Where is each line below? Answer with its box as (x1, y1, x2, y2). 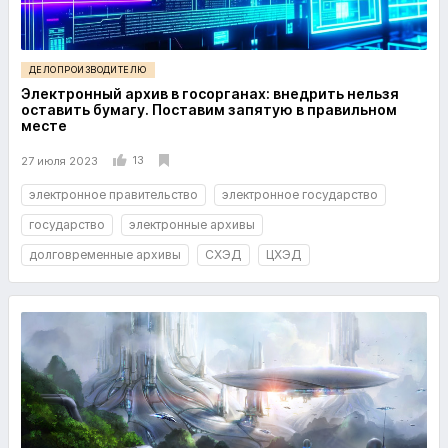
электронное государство (222, 187, 378, 202)
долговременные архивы (29, 247, 181, 262)
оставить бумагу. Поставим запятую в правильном (21, 101, 397, 118)
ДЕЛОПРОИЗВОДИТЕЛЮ (29, 64, 147, 75)
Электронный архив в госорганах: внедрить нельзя (21, 85, 399, 102)
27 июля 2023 (21, 153, 98, 168)
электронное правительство (29, 187, 198, 202)
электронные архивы (129, 217, 255, 232)
